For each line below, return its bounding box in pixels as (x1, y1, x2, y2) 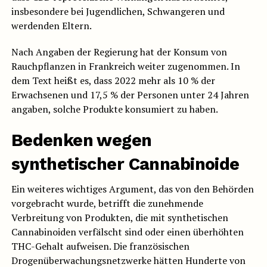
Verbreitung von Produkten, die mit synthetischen (11, 211, 228, 225)
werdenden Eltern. (11, 19, 92, 33)
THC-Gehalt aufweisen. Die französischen (11, 240, 190, 253)
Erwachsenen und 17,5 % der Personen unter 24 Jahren (11, 88, 249, 102)
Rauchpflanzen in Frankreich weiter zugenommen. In (11, 60, 240, 73)
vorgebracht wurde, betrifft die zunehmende (11, 197, 203, 210)
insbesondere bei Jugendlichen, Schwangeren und (11, 5, 225, 18)
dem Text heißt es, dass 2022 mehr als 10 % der (11, 74, 215, 88)
